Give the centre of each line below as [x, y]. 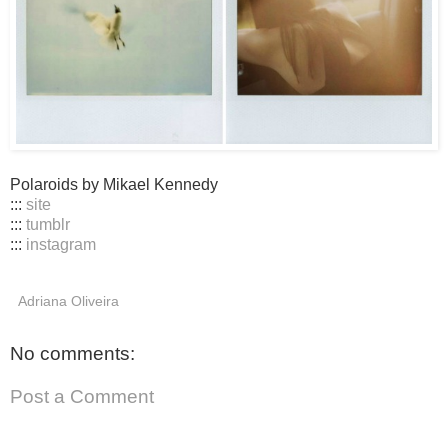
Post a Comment [82, 397]
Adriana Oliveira [68, 300]
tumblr [48, 224]
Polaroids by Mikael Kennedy [114, 184]
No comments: [72, 353]
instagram [61, 244]
